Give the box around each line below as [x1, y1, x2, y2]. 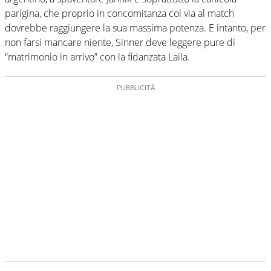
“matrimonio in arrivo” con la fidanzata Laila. [5, 50, 190, 64]
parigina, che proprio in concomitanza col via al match [5, 7, 234, 21]
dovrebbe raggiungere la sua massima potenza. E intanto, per [5, 21, 266, 35]
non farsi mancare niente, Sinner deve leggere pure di [5, 36, 235, 50]
